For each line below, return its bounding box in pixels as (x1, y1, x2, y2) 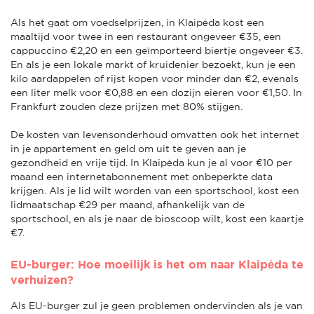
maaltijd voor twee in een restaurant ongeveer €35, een (11, 30, 281, 42)
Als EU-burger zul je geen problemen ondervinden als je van (11, 299, 303, 311)
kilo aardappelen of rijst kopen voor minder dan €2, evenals (11, 72, 299, 84)
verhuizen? (11, 273, 74, 286)
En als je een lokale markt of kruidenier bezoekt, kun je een (11, 58, 296, 70)
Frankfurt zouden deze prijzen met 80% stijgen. (11, 100, 243, 112)
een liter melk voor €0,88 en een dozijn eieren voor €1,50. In (11, 86, 302, 98)
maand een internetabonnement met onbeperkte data (11, 170, 273, 182)
